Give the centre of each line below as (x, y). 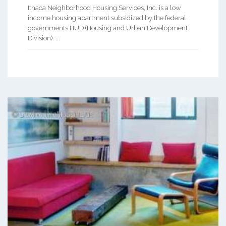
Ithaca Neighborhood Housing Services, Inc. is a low (104, 8)
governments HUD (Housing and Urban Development (108, 28)
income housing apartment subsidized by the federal (107, 18)
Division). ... (44, 38)
